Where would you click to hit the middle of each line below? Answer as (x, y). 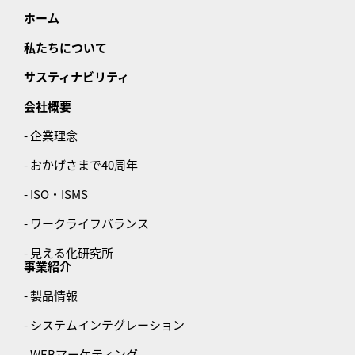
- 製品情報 (51, 296)
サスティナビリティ (76, 77)
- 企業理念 (51, 136)
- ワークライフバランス (86, 223)
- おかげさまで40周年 (81, 165)
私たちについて (65, 48)
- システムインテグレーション (104, 325)
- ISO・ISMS (56, 194)
